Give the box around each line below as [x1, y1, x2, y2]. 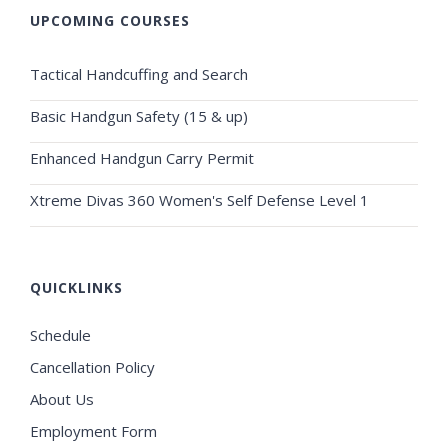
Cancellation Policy [30, 356, 155, 377]
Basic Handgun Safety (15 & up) [30, 105, 248, 126]
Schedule [30, 324, 91, 345]
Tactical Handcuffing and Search [30, 63, 248, 84]
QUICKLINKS [30, 277, 123, 297]
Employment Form [30, 420, 157, 441]
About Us [30, 388, 94, 409]
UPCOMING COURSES [30, 10, 190, 30]
